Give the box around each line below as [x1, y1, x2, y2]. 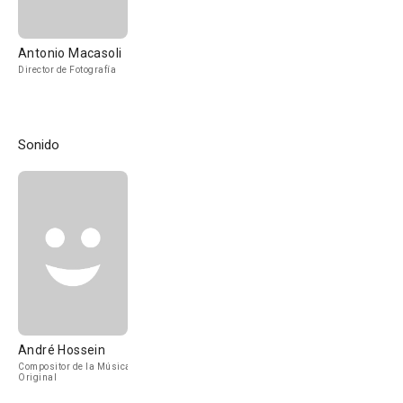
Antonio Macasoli [18, 46, 122, 60]
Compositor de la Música [18, 362, 131, 372]
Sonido [18, 137, 59, 153]
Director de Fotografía [18, 65, 116, 75]
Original [18, 372, 57, 382]
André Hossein [18, 343, 106, 357]
